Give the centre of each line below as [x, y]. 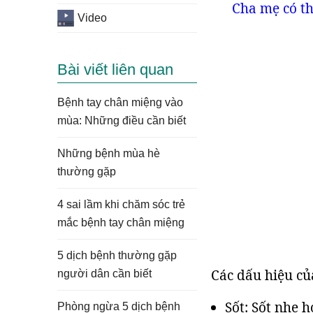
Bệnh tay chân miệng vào [120, 102]
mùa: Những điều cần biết [122, 121]
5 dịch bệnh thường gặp [117, 255]
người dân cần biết [104, 274]
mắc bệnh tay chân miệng [121, 223]
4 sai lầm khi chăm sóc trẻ [121, 204]
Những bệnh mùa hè [109, 153]
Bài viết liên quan [115, 70]
